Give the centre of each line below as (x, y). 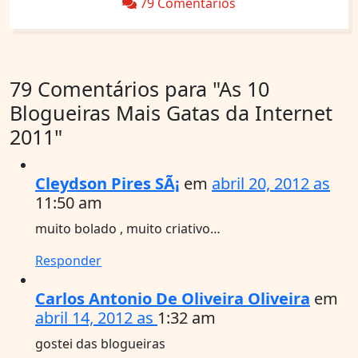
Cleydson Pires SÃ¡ (107, 183)
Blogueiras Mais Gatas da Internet (171, 112)
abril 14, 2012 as (96, 317)
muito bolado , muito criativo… (128, 228)
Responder (68, 260)
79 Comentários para (111, 88)
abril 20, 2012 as (271, 183)
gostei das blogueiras (100, 343)
